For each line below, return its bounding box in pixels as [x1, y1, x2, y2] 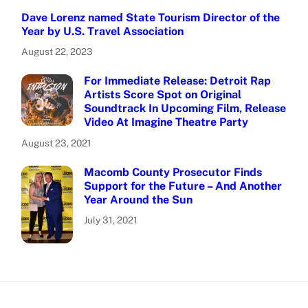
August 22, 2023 [21, 46, 93, 58]
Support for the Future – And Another [84, 179, 283, 192]
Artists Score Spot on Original [84, 88, 242, 102]
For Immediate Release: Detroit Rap [84, 74, 272, 88]
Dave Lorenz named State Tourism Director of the [21, 10, 280, 24]
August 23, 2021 [21, 137, 92, 148]
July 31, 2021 [84, 214, 138, 226]
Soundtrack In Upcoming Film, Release [84, 102, 287, 115]
